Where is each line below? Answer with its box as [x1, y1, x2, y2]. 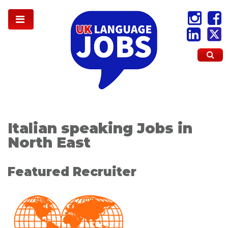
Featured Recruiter [8, 164, 136, 180]
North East [8, 133, 91, 151]
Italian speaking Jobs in [8, 119, 192, 137]
